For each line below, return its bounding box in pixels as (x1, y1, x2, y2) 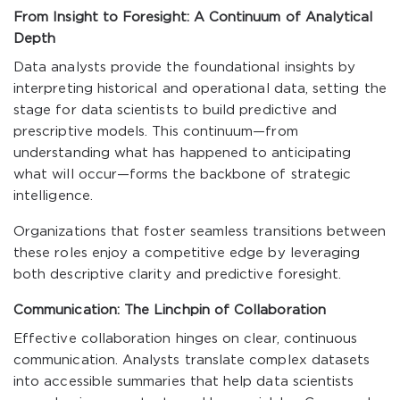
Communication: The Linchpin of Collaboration (13, 304, 326, 316)
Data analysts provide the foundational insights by (13, 62, 356, 73)
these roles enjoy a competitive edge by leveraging (13, 247, 361, 259)
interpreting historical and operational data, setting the (13, 83, 387, 95)
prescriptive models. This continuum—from (13, 126, 298, 137)
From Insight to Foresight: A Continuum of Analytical (13, 12, 373, 23)
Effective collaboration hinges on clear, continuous (13, 333, 358, 345)
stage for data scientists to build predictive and (13, 104, 337, 116)
